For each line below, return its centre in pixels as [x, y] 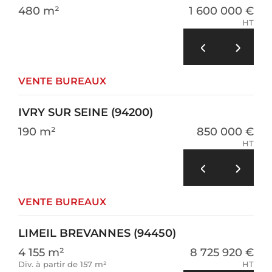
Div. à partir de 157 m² [63, 264]
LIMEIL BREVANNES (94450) [97, 233]
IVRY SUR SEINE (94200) [86, 112]
